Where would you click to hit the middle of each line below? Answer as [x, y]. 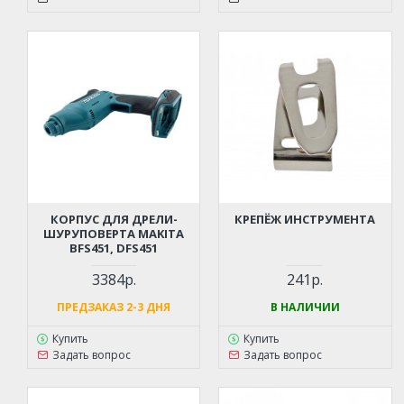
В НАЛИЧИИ [305, 308]
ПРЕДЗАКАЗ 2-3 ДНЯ [114, 308]
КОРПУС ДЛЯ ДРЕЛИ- [114, 220]
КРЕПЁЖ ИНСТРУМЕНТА [305, 220]
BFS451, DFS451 [114, 248]
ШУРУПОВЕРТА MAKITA [114, 234]
